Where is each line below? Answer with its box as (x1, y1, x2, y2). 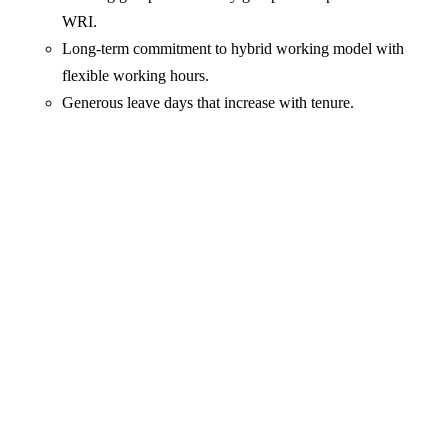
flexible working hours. (62, 67, 210, 85)
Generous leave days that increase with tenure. (62, 94, 355, 112)
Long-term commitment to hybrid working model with (62, 40, 405, 58)
